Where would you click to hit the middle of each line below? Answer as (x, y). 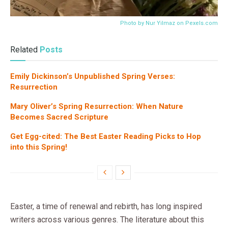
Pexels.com (202, 23)
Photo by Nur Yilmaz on (153, 23)
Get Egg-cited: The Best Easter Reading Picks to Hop (106, 136)
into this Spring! (39, 147)
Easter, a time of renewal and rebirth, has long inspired (106, 206)
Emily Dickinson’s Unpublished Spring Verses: (93, 76)
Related (24, 49)
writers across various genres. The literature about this (107, 219)
